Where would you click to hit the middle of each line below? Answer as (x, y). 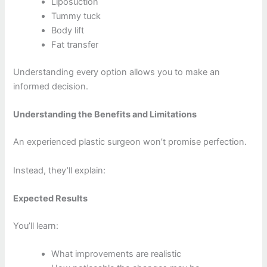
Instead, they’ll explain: (60, 170)
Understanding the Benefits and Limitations (105, 115)
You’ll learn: (36, 226)
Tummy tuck (76, 16)
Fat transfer (75, 45)
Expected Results (51, 198)
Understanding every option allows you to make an (117, 72)
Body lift (68, 31)
